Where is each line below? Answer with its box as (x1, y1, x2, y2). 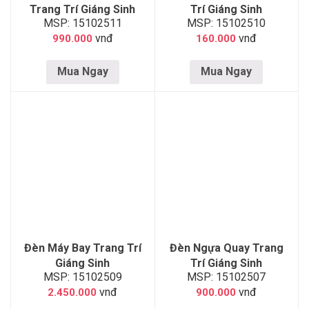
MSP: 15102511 (43, 16, 122, 30)
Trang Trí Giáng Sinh (30, 2, 136, 16)
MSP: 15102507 (187, 270, 266, 284)
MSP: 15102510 (187, 16, 266, 30)
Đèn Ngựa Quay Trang (169, 241, 283, 255)
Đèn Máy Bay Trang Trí (23, 241, 141, 255)
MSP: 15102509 (43, 270, 122, 284)
